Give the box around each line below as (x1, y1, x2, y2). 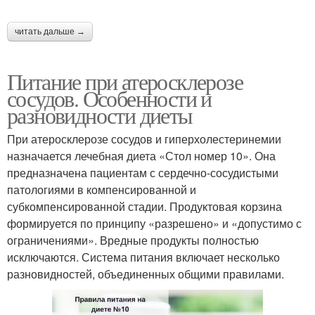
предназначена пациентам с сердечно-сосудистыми (7, 165, 278, 181)
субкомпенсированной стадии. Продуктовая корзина (7, 198, 282, 215)
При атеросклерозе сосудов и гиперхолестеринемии (7, 131, 281, 148)
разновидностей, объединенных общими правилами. (7, 266, 284, 283)
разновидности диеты (7, 100, 193, 131)
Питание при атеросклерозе (7, 66, 243, 97)
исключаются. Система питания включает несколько (7, 249, 280, 266)
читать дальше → (15, 27, 85, 37)
